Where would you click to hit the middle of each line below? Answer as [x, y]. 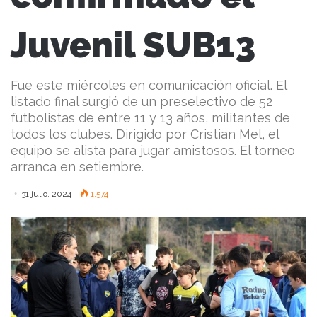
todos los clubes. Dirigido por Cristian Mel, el [145, 134]
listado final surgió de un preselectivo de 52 [142, 102]
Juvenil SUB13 [133, 45]
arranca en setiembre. [77, 167]
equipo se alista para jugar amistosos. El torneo [153, 151]
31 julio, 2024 [46, 194]
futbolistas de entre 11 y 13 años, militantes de [150, 118]
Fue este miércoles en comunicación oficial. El [149, 86]
